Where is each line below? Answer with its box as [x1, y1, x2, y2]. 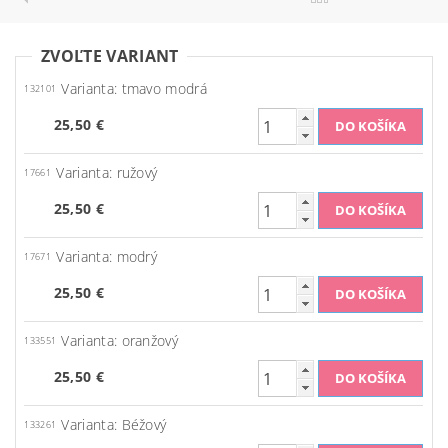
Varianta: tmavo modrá [61, 79, 208, 99]
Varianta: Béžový [61, 415, 167, 435]
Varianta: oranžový [61, 331, 179, 351]
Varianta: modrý [56, 247, 158, 267]
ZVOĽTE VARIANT [41, 45, 179, 67]
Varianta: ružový [56, 163, 158, 183]
